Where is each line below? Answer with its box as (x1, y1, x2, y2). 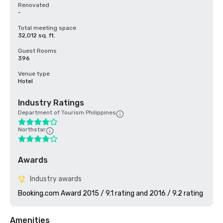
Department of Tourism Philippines (18, 109, 116, 116)
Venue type (18, 70, 50, 77)
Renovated (18, 1, 49, 8)
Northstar (18, 126, 46, 133)
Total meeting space (18, 24, 76, 31)
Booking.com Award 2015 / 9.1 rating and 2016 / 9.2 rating (18, 189, 203, 198)
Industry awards (30, 175, 82, 183)
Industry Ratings (18, 98, 84, 108)
